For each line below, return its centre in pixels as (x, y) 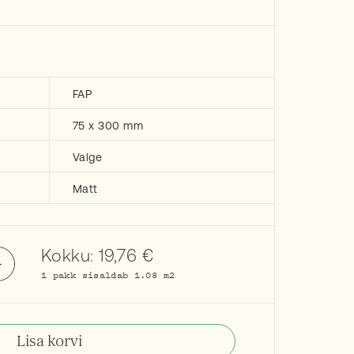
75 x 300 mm (108, 126)
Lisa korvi (49, 341)
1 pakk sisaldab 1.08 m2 (108, 274)
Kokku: (70, 255)
